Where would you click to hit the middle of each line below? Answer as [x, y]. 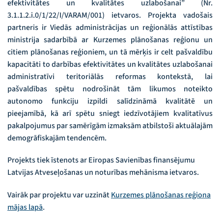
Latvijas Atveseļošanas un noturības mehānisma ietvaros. [103, 173]
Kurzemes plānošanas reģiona [161, 195]
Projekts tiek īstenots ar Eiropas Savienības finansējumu [101, 160]
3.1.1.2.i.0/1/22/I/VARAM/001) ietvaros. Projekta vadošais [110, 15]
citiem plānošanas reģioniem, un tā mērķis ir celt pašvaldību [110, 52]
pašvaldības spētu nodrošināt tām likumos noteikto [110, 89]
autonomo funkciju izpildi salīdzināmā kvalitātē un [110, 101]
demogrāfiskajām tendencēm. [57, 138]
